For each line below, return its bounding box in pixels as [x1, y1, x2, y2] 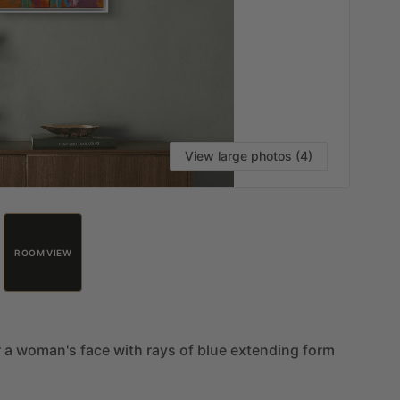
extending [230, 340, 299, 359]
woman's [16, 340, 77, 359]
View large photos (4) [185, 147, 312, 163]
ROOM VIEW [14, 246, 71, 258]
